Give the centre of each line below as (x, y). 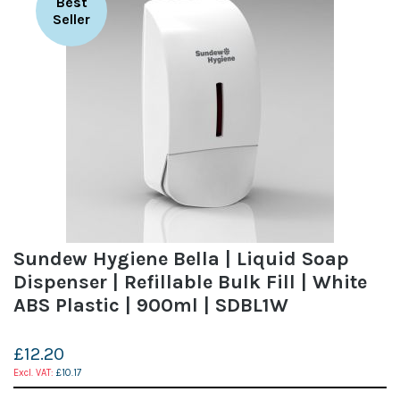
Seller (71, 19)
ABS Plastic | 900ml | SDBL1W (151, 305)
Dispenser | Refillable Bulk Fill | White (190, 282)
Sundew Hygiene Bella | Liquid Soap (181, 258)
